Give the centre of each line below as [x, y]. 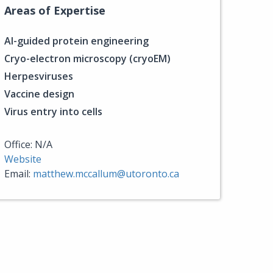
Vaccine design [39, 94]
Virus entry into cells [53, 112]
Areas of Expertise [55, 10]
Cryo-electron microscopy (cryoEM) [87, 58]
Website [23, 159]
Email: [19, 174]
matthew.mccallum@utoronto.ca [106, 174]
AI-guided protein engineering [76, 41]
